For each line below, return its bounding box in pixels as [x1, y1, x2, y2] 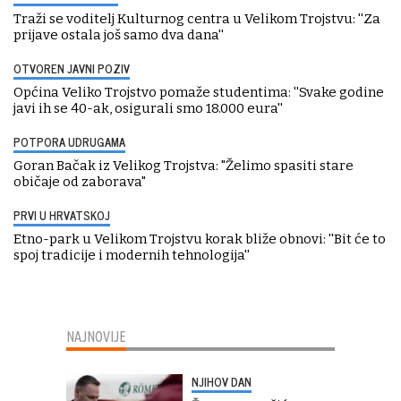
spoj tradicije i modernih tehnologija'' [13, 246, 250, 263]
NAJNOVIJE [66, 328, 126, 345]
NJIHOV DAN [192, 371, 252, 391]
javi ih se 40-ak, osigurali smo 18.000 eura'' [13, 99, 283, 116]
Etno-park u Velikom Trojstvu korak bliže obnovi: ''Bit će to [13, 230, 386, 247]
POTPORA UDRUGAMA [13, 132, 125, 151]
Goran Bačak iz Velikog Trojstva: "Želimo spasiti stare [13, 157, 354, 174]
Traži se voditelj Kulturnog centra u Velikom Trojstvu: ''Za [13, 10, 380, 27]
